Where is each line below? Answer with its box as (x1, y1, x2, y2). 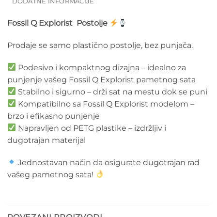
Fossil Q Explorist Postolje (7, 18, 109, 28)
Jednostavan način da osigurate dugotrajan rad (16, 157, 200, 167)
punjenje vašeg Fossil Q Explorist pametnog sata (7, 75, 196, 84)
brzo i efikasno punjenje (7, 111, 100, 121)
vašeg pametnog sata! (7, 170, 95, 179)
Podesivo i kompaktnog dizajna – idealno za (16, 62, 186, 72)
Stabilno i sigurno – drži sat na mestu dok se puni (16, 87, 208, 96)
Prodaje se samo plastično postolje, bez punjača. (7, 41, 193, 50)
